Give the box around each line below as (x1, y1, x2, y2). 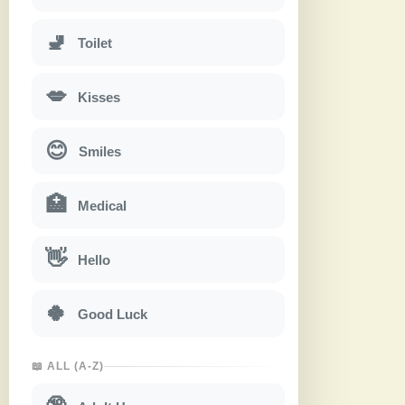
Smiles (79, 143, 121, 159)
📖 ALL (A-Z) (32, 360, 104, 373)
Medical (78, 197, 127, 213)
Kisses (78, 89, 120, 105)
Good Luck (78, 306, 147, 322)
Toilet (78, 34, 112, 51)
